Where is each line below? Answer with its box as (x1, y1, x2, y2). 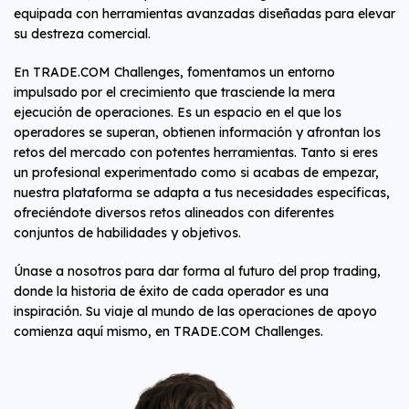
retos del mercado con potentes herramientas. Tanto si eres (14, 144, 378, 161)
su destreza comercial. (14, 26, 151, 42)
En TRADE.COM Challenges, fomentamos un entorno (14, 64, 335, 80)
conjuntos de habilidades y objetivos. (14, 225, 241, 241)
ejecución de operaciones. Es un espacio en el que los (14, 104, 341, 121)
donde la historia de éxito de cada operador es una (14, 283, 329, 299)
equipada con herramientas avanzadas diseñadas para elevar (14, 5, 395, 22)
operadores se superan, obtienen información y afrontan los (14, 124, 381, 141)
